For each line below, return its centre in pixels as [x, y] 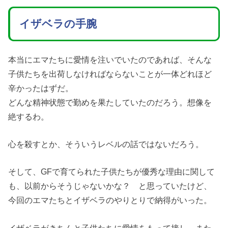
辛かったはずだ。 [41, 88]
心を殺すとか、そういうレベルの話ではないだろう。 [106, 144]
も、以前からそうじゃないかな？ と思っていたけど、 [110, 186]
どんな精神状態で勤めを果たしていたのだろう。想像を [110, 102]
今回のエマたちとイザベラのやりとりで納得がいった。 [110, 200]
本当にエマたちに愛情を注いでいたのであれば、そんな [110, 59]
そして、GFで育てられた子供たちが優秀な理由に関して [112, 172]
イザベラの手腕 [58, 24]
